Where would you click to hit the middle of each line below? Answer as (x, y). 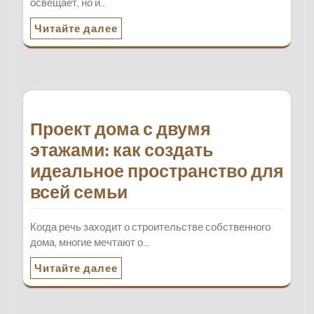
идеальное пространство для (157, 171)
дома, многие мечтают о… (90, 242)
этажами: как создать (122, 150)
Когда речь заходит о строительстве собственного (150, 226)
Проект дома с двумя (121, 129)
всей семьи (79, 192)
